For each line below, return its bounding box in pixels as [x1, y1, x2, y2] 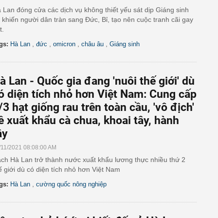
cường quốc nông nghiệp [36, 181, 107, 188]
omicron [53, 40, 75, 48]
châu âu [81, 40, 104, 48]
